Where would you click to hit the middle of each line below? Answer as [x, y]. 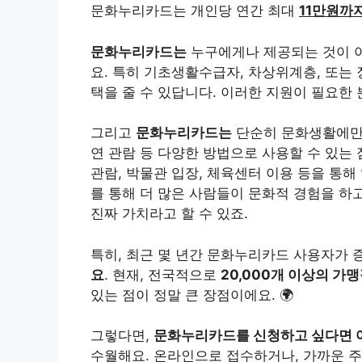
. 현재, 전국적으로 [162, 274]
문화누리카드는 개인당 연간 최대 [195, 11]
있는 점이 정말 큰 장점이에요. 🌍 [192, 295]
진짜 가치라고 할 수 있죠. [169, 214]
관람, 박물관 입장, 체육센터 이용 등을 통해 [225, 173]
